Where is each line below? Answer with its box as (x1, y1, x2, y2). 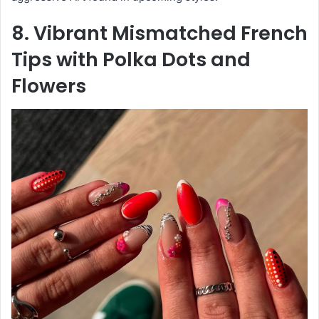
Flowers (11, 73, 86, 100)
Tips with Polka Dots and (11, 46, 251, 73)
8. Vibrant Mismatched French (11, 20, 308, 47)
